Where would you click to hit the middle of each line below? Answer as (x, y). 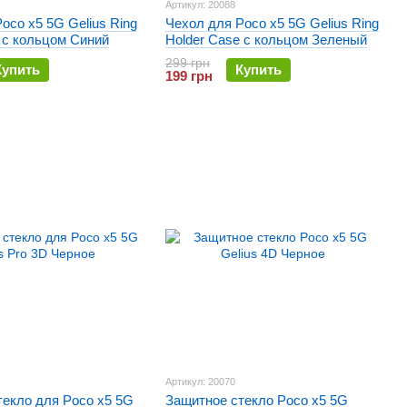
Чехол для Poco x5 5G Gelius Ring (272, 23)
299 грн (188, 63)
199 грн (189, 76)
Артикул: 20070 (200, 382)
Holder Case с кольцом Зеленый (266, 40)
